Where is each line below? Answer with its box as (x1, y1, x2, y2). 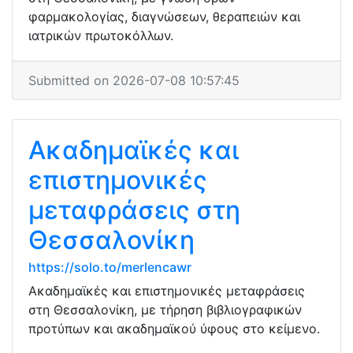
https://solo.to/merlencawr (28, 259, 191, 275)
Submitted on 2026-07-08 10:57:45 (28, 72, 240, 88)
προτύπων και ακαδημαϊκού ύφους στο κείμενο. (28, 321, 320, 336)
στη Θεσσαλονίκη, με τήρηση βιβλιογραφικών (28, 302, 302, 318)
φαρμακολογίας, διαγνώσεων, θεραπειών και (28, 9, 300, 24)
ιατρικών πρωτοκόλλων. (28, 28, 173, 43)
